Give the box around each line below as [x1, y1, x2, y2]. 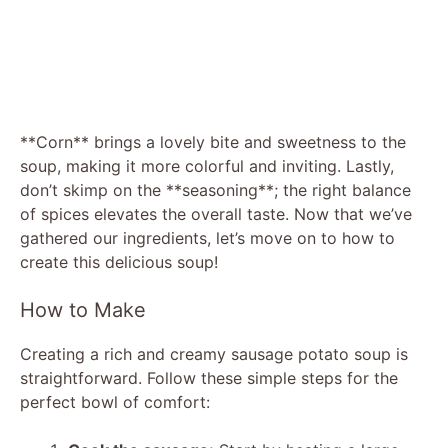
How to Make [20, 297, 146, 322]
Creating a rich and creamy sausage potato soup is [20, 343, 408, 364]
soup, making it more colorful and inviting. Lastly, [20, 155, 394, 176]
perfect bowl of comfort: [20, 391, 210, 412]
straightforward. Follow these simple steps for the [20, 367, 398, 388]
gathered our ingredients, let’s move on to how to [20, 227, 395, 248]
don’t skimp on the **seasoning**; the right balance [20, 179, 411, 200]
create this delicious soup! [20, 251, 218, 272]
